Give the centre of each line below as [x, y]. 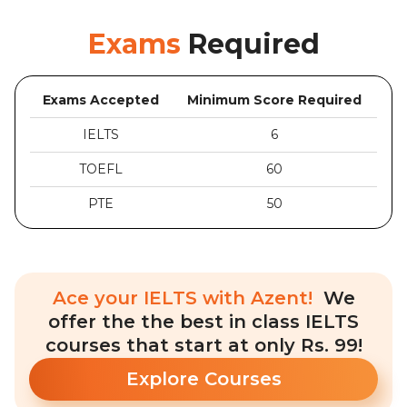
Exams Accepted [101, 100]
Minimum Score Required [274, 100]
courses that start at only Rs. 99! [203, 345]
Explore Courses [203, 379]
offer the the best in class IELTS [203, 322]
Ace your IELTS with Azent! [185, 298]
